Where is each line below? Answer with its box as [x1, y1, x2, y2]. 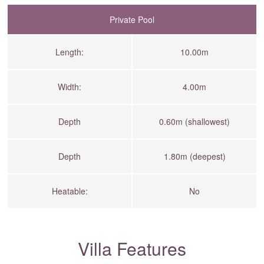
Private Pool [110, 14, 154, 26]
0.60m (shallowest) [159, 115, 230, 128]
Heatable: [51, 185, 88, 197]
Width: [58, 81, 81, 93]
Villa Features [78, 236, 186, 262]
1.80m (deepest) [163, 150, 226, 163]
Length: [55, 46, 84, 58]
